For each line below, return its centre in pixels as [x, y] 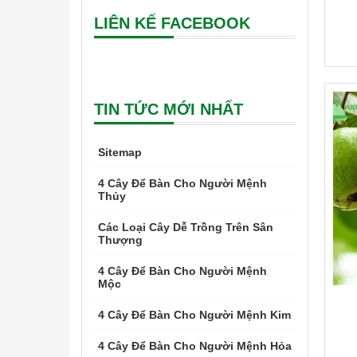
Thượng [120, 240]
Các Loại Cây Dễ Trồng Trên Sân [186, 227]
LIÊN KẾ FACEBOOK [172, 23]
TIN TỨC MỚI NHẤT [169, 109]
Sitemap [120, 152]
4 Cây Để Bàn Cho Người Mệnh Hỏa [195, 346]
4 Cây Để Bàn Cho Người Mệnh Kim [194, 315]
